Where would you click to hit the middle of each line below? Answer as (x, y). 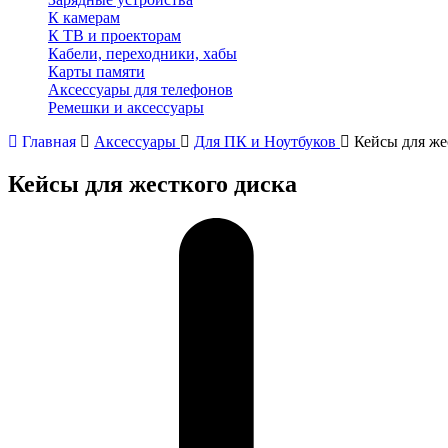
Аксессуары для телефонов (140, 89)
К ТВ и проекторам (114, 35)
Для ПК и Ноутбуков (265, 141)
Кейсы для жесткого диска (152, 183)
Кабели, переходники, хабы (142, 53)
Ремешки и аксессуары (126, 107)
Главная (49, 141)
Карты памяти (96, 71)
